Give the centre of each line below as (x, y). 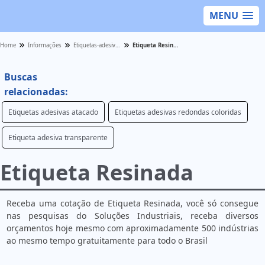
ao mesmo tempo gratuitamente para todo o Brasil (107, 240)
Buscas (21, 77)
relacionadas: (36, 92)
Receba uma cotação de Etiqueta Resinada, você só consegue (132, 203)
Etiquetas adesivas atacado (53, 112)
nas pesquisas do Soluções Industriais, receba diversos (132, 216)
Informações (45, 45)
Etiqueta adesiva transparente (58, 138)
